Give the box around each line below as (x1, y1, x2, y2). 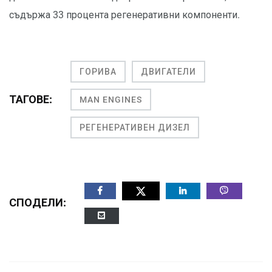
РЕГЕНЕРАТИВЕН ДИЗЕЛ (80, 123, 190, 133)
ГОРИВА (80, 67, 117, 77)
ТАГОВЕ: (9, 93, 52, 106)
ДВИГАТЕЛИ (141, 67, 196, 77)
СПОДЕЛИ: (9, 196, 66, 209)
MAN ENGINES (80, 95, 142, 105)
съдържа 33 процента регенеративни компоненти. (9, 9, 240, 21)
